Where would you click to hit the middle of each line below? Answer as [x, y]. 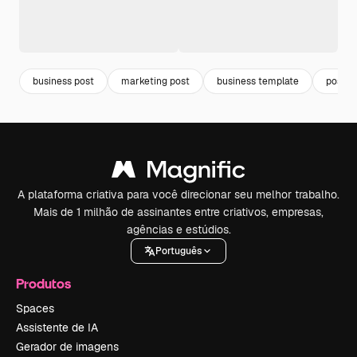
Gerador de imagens [67, 347]
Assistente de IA [57, 328]
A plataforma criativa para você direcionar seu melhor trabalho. [178, 195]
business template [258, 81]
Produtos [43, 284]
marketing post [155, 81]
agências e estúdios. [178, 230]
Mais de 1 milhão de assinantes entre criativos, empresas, [178, 212]
